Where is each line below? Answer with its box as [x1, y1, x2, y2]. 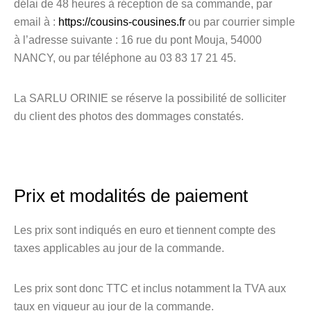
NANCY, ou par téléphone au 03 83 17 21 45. [14, 52, 236, 64]
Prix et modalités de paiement [14, 186, 248, 205]
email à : [14, 16, 58, 28]
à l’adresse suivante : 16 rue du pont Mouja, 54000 [14, 34, 262, 46]
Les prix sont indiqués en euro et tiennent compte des [14, 224, 276, 236]
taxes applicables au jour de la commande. [14, 242, 224, 254]
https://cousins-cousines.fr [58, 16, 185, 28]
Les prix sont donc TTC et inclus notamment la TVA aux [14, 283, 286, 294]
